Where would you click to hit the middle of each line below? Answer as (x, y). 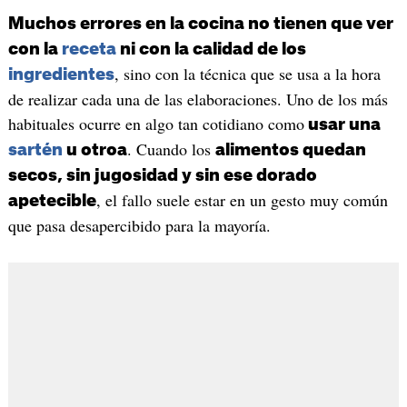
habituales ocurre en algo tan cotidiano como (156, 124)
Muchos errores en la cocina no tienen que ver (200, 24)
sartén (35, 150)
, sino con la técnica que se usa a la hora (247, 74)
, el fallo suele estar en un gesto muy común (242, 200)
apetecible (52, 201)
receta (89, 50)
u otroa (94, 150)
